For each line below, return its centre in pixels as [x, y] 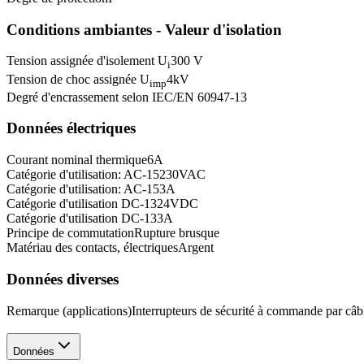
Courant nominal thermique [77, 160]
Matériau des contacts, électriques [92, 248]
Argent [196, 248]
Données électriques [71, 128]
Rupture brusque [177, 233]
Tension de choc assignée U [78, 79]
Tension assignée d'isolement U [87, 61]
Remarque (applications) [69, 310]
